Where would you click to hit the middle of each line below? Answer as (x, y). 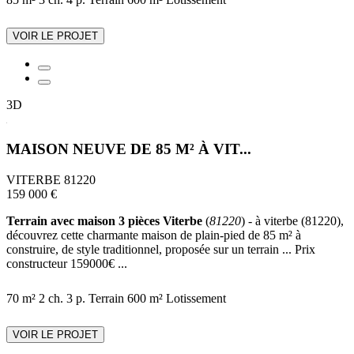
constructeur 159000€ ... (67, 264)
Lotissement (196, 299)
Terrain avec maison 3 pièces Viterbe (104, 221)
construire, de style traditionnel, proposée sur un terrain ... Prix (161, 250)
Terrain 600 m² (126, 299)
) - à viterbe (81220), (292, 221)
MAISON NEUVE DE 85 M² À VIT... (129, 149)
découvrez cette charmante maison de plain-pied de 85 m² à (154, 235)
